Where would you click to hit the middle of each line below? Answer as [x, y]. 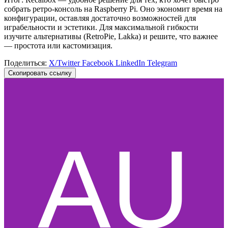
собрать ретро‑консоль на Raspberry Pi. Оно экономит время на [113, 9]
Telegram [162, 63]
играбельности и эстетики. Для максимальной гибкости [101, 27]
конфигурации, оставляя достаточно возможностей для [100, 18]
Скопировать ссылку [40, 73]
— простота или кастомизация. [58, 45]
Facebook [99, 63]
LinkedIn [131, 63]
